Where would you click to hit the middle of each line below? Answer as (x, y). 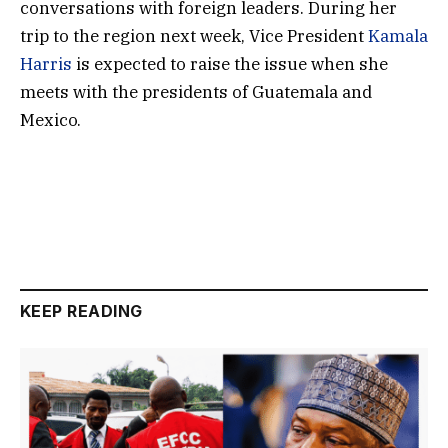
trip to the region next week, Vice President (194, 36)
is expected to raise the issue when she (230, 64)
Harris (46, 64)
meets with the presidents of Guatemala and (196, 92)
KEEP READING (81, 310)
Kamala (398, 36)
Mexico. (50, 120)
